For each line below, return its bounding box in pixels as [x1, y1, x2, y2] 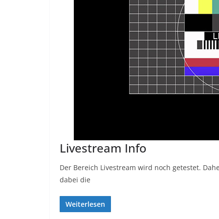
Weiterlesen [66, 199, 105, 209]
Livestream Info [60, 140, 147, 156]
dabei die [60, 175, 90, 185]
